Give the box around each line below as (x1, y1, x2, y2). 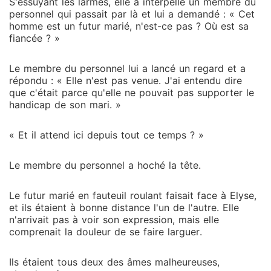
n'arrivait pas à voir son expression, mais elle (9, 214, 219, 226)
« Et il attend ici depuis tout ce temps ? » (9, 129, 204, 141)
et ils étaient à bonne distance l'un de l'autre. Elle (9, 201, 239, 214)
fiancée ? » (9, 32, 60, 44)
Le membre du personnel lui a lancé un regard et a (9, 62, 246, 74)
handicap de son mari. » (9, 99, 121, 111)
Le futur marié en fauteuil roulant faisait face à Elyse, (9, 189, 256, 201)
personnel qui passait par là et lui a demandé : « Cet (9, 8, 255, 20)
